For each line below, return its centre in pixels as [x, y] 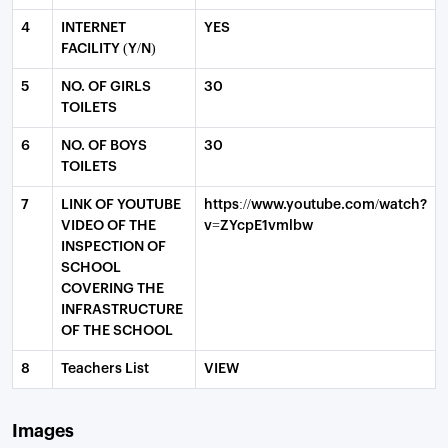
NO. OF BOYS [104, 146]
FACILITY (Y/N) [108, 49]
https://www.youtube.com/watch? [315, 205]
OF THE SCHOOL [117, 331]
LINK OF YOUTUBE [121, 205]
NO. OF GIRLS [106, 87]
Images [43, 431]
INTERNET [93, 28]
